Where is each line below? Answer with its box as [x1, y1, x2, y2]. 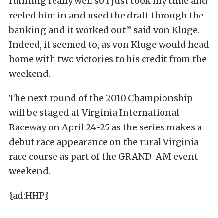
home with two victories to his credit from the [9, 54, 207, 65]
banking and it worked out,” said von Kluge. [9, 24, 200, 36]
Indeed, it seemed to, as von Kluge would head [9, 39, 209, 50]
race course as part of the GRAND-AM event [9, 151, 198, 162]
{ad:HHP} [9, 190, 49, 201]
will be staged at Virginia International [9, 107, 179, 118]
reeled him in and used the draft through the [9, 10, 203, 21]
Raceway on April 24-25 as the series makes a [9, 122, 202, 133]
